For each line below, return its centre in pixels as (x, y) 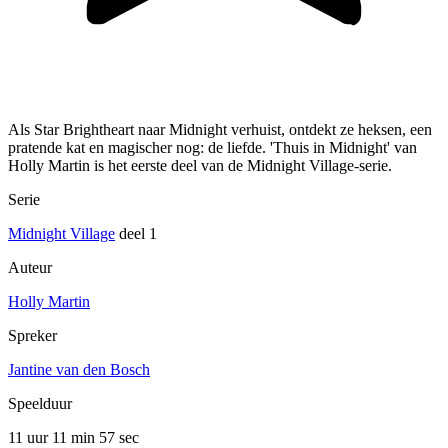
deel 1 (136, 234)
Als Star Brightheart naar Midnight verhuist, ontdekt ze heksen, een (220, 130)
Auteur (30, 268)
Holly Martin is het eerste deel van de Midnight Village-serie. (200, 166)
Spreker (32, 336)
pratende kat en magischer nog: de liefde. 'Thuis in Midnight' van (212, 148)
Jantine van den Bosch (79, 370)
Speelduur (40, 404)
